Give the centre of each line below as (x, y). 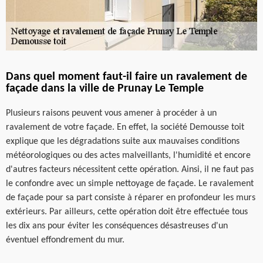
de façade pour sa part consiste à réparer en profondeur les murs (131, 198)
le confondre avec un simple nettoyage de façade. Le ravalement (130, 183)
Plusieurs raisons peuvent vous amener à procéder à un (111, 113)
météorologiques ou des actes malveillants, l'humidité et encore (128, 155)
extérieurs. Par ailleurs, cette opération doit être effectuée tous (127, 212)
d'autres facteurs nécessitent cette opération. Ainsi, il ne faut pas (130, 169)
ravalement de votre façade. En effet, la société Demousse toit (125, 127)
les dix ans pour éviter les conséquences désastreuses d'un (117, 226)
